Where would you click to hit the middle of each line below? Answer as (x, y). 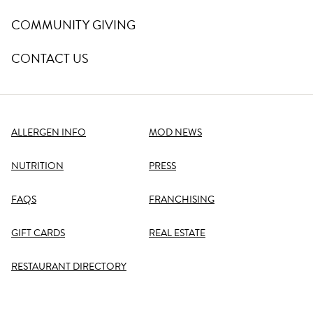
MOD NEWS (175, 132)
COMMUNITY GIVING (73, 25)
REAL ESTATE (177, 233)
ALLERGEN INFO (49, 132)
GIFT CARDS (38, 233)
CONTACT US (50, 58)
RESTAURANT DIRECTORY (69, 267)
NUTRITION (37, 166)
